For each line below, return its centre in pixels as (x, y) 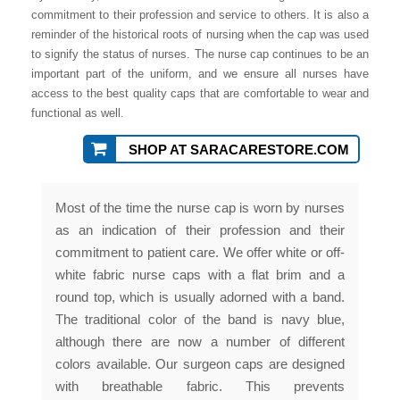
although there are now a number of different (200, 342)
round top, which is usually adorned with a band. (200, 297)
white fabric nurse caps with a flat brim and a (200, 275)
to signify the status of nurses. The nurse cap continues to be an (200, 54)
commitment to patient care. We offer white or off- (200, 253)
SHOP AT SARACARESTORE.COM (237, 150)
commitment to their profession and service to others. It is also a (200, 15)
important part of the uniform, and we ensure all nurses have (200, 74)
